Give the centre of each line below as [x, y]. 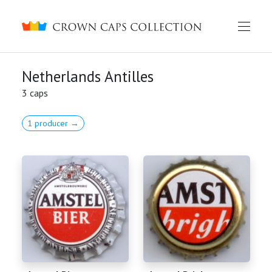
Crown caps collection [66, 26]
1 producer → [53, 123]
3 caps [35, 93]
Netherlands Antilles [88, 76]
